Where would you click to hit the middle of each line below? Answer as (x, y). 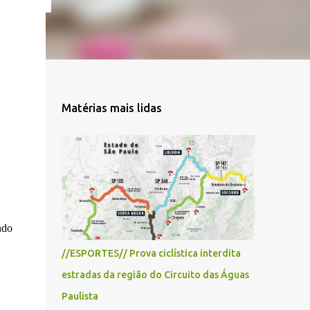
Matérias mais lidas (111, 108)
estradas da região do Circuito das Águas (155, 275)
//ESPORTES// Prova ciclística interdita (151, 253)
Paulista (80, 296)
